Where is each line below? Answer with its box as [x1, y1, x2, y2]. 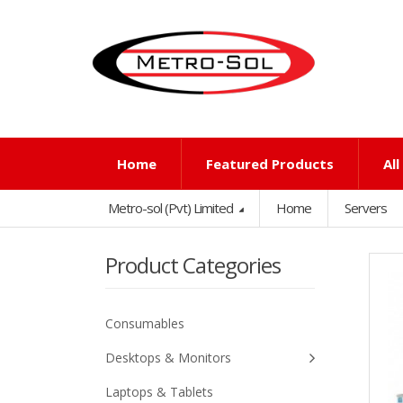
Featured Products [206, 155, 334, 173]
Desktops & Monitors [105, 349, 231, 366]
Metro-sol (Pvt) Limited [108, 199, 236, 217]
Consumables [105, 315, 184, 332]
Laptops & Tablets [105, 383, 213, 400]
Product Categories [105, 250, 281, 280]
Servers [345, 199, 387, 217]
